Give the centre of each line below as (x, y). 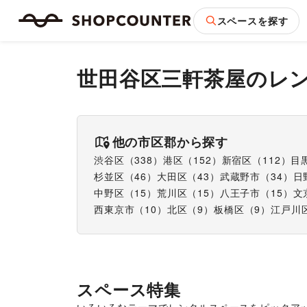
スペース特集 (129, 289)
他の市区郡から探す (170, 142)
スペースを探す (253, 20)
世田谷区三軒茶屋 (161, 78)
